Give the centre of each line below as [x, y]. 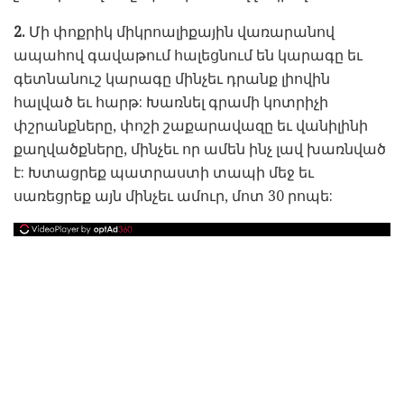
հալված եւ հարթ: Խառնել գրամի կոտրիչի [171, 102]
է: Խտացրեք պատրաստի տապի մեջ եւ [164, 172]
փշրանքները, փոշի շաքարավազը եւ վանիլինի [191, 125]
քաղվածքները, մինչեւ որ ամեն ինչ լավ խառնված [200, 149]
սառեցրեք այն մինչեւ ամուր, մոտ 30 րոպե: [173, 196]
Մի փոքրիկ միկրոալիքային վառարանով [180, 32]
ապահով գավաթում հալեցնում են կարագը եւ [188, 55]
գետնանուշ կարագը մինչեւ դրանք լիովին [172, 78]
